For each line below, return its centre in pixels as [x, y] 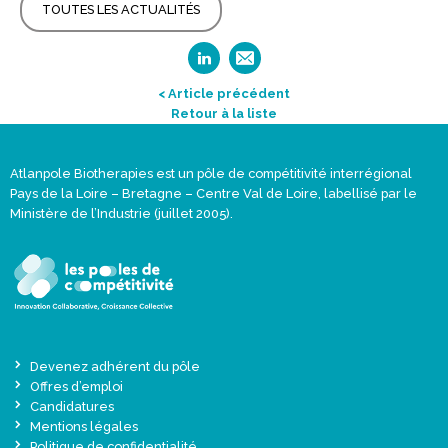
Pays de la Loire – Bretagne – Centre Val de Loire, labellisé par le [213, 193]
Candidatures [72, 406]
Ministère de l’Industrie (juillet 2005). [121, 213]
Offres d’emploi [76, 386]
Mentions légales [84, 426]
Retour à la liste [224, 113]
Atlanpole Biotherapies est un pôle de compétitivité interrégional [211, 173]
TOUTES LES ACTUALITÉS [121, 9]
